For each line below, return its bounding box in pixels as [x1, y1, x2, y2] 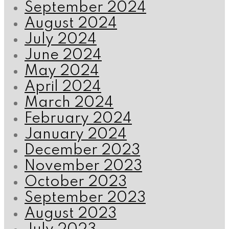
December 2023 [25, 143, 140, 158]
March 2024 [25, 96, 113, 111]
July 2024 [25, 32, 97, 48]
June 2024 [25, 48, 102, 63]
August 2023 [25, 207, 117, 222]
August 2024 [25, 16, 117, 32]
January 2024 [25, 127, 127, 143]
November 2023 [25, 159, 142, 174]
